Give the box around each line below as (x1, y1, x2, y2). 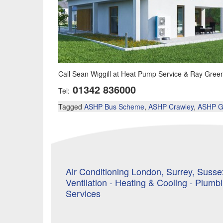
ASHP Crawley (148, 102, 194, 111)
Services (66, 187, 101, 200)
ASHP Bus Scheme (84, 102, 144, 111)
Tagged (58, 102, 84, 111)
